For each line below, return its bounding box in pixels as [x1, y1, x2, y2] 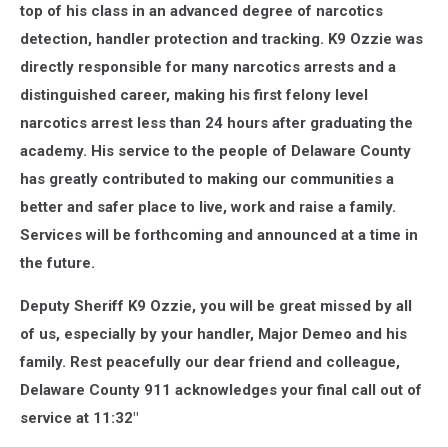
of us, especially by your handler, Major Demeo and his [20, 325, 407, 343]
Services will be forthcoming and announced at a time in [20, 226, 418, 244]
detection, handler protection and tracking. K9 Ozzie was [20, 30, 423, 48]
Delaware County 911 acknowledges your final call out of [20, 381, 422, 399]
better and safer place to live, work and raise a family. [20, 198, 396, 216]
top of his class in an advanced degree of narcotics [20, 2, 383, 20]
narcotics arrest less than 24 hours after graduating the [20, 114, 413, 132]
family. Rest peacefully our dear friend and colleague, [20, 353, 400, 371]
